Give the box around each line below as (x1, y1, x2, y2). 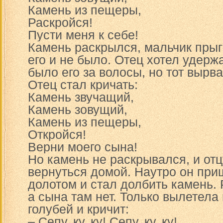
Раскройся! (28, 15, 93, 29)
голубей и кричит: (28, 202, 129, 216)
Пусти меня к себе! (28, 28, 138, 42)
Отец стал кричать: (28, 78, 138, 92)
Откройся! (28, 127, 86, 141)
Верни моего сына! (28, 140, 137, 154)
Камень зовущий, (28, 103, 127, 116)
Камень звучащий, (28, 90, 134, 104)
